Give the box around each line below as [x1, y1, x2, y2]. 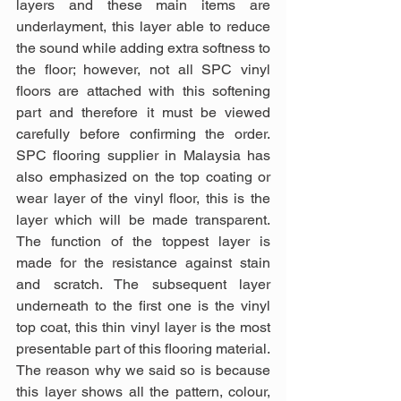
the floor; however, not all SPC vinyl [16, 60, 270, 78]
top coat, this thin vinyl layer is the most [16, 318, 270, 336]
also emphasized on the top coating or [16, 167, 270, 185]
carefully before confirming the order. [16, 124, 270, 142]
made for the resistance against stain [16, 253, 270, 271]
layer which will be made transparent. [16, 210, 270, 228]
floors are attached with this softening [16, 81, 270, 99]
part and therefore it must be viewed [16, 103, 270, 121]
